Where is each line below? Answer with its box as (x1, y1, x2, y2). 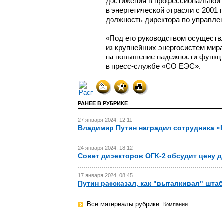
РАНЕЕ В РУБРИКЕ (78, 100, 128, 106)
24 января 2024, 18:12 (78, 145, 133, 151)
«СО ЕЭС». (160, 62, 201, 70)
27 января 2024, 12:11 (78, 117, 132, 123)
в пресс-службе (106, 62, 160, 70)
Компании (163, 201, 188, 207)
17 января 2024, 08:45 (78, 172, 133, 178)
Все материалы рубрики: (87, 200, 163, 208)
